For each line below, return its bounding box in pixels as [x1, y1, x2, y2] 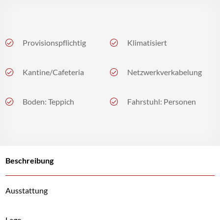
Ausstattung [5, 186, 48, 195]
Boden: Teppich [23, 97, 74, 106]
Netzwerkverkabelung [127, 67, 202, 77]
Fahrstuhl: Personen [127, 97, 196, 106]
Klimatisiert [127, 38, 167, 47]
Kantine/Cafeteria [23, 67, 84, 77]
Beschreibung [5, 156, 54, 165]
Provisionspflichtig [23, 38, 86, 47]
